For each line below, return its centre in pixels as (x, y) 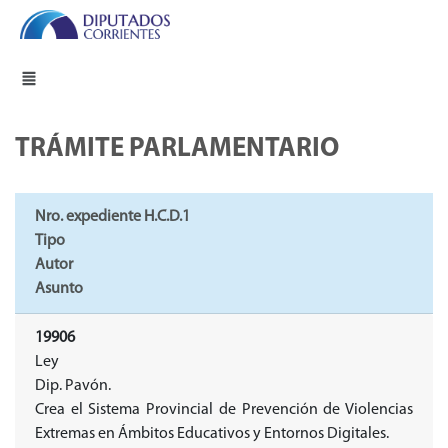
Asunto (59, 289)
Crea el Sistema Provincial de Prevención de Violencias (224, 410)
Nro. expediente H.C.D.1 (112, 217)
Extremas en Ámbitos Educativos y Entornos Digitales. (212, 434)
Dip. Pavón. (73, 386)
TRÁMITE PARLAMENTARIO (177, 150)
